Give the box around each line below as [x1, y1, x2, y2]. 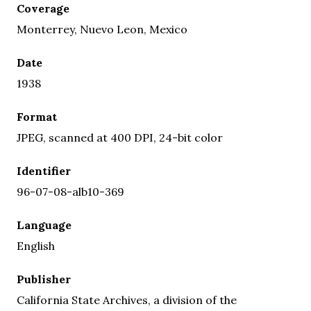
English [17, 238, 55, 253]
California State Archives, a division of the [17, 292, 237, 307]
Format [17, 109, 57, 124]
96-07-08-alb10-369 [17, 184, 124, 199]
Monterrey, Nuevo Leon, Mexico [17, 22, 187, 36]
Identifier [17, 163, 71, 178]
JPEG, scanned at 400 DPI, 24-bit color [17, 130, 223, 144]
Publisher [17, 271, 71, 286]
